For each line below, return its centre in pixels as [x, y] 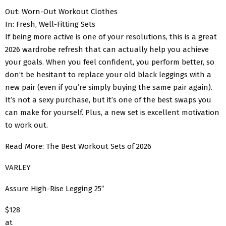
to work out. [26, 125]
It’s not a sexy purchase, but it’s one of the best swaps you [108, 100]
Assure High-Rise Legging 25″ [54, 188]
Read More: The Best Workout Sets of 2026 [78, 146]
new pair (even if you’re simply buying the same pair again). [109, 87]
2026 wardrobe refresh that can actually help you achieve [107, 49]
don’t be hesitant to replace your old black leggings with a [108, 74]
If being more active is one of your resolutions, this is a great [111, 37]
